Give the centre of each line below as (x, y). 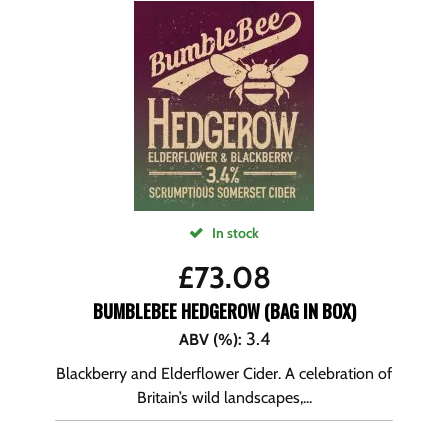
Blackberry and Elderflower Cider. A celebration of (224, 373)
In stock (234, 233)
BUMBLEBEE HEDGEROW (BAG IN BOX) (224, 311)
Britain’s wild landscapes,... (224, 397)
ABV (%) (208, 339)
